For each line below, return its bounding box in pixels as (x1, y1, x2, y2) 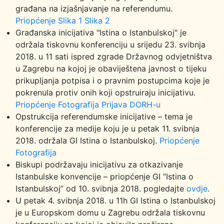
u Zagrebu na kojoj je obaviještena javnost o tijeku (15, 63, 206, 73)
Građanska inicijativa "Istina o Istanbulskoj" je (15, 27, 186, 37)
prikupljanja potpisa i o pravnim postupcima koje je (15, 75, 209, 85)
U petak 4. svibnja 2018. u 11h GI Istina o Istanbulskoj (15, 195, 215, 205)
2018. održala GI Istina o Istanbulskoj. (15, 135, 159, 145)
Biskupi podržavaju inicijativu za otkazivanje (15, 159, 183, 169)
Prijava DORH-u (101, 99, 160, 109)
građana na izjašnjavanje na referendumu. (15, 3, 172, 13)
